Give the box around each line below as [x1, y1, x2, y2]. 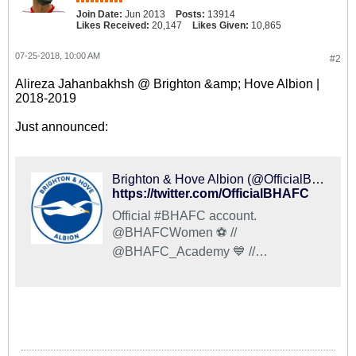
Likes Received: [76, 20, 149, 31]
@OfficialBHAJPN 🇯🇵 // [112, 259, 253, 273]
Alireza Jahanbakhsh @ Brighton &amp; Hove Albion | [15, 77, 319, 91]
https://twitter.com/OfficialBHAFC [112, 187, 309, 200]
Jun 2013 [125, 9, 165, 20]
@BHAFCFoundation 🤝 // [112, 273, 259, 287]
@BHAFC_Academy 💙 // [112, 245, 255, 258]
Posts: [176, 9, 205, 20]
